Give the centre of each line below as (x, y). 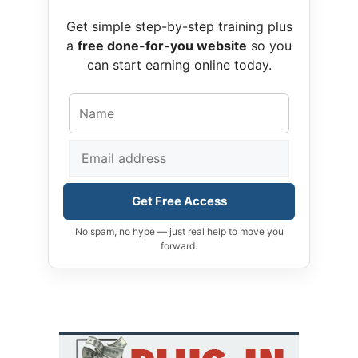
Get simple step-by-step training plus (179, 27)
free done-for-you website (162, 46)
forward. (179, 246)
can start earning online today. (179, 65)
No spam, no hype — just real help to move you (179, 232)
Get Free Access (179, 201)
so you (269, 46)
